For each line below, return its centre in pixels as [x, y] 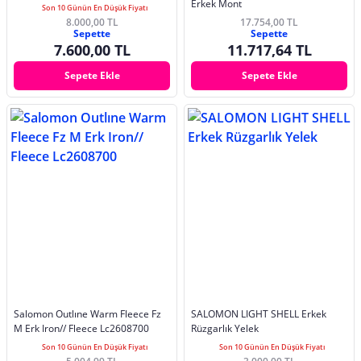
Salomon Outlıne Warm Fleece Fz [87, 313]
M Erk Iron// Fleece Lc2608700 [81, 328]
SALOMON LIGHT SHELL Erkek [259, 313]
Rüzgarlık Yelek [225, 328]
